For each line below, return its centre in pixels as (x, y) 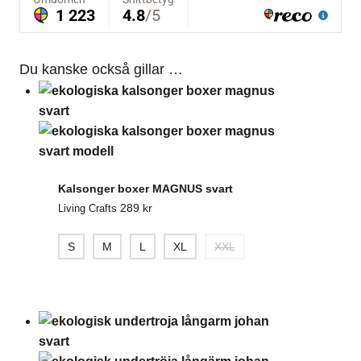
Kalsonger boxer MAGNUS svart (145, 188)
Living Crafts (87, 208)
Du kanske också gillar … (101, 69)
